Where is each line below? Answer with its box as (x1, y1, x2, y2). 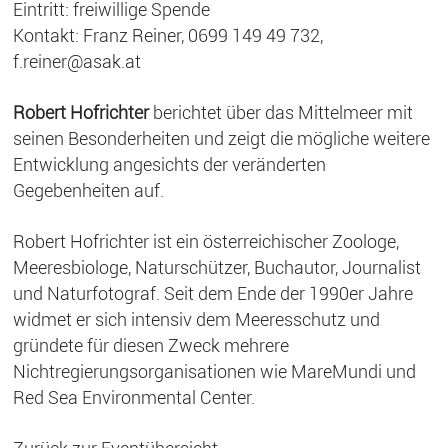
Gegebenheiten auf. (13, 181, 165, 201)
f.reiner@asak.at (13, 52, 142, 72)
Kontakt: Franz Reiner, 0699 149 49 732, (13, 26, 324, 46)
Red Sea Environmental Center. (13, 388, 256, 408)
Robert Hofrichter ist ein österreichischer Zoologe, (13, 232, 400, 252)
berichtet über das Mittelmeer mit (149, 103, 414, 123)
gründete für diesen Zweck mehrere (13, 336, 290, 356)
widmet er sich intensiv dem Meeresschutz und (13, 310, 381, 330)
